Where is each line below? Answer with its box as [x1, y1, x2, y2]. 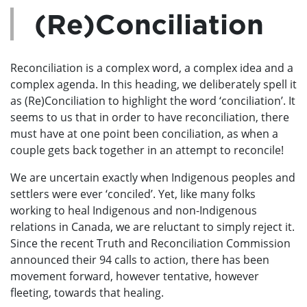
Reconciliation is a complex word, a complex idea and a [10, 60, 293, 75]
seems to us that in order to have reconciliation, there [10, 109, 289, 125]
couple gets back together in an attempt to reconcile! [10, 142, 284, 158]
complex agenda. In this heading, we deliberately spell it [10, 76, 297, 92]
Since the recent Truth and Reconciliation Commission [10, 235, 291, 251]
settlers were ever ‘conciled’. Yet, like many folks [10, 186, 256, 201]
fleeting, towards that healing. [10, 284, 164, 300]
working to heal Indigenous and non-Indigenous [10, 202, 257, 218]
